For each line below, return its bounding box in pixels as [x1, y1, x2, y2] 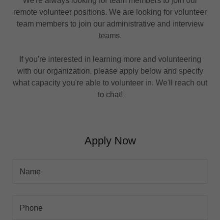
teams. [98, 31, 122, 40]
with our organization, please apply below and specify [17, 67, 203, 76]
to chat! [97, 90, 123, 99]
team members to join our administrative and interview [16, 20, 204, 28]
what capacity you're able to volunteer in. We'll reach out [13, 79, 207, 87]
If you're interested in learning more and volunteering [19, 55, 201, 64]
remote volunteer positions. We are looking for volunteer [13, 8, 207, 17]
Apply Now [84, 135, 136, 147]
